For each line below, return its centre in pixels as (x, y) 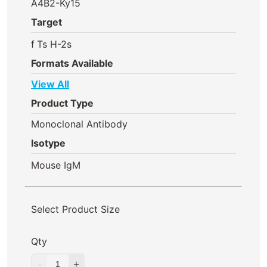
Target (46, 22)
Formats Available (72, 63)
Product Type (62, 103)
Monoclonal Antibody (79, 124)
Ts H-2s (55, 44)
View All (50, 84)
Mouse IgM (56, 165)
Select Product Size (75, 209)
